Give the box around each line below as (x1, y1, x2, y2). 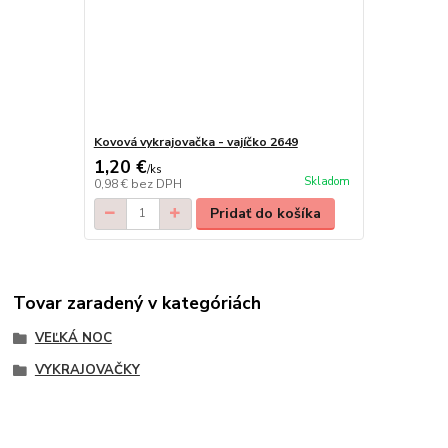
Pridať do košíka (210, 203, 322, 223)
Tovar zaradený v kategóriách (13, 291, 262, 316)
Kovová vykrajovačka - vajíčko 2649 (93, 133, 298, 150)
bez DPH (130, 175, 182, 192)
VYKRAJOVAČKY (34, 361, 140, 380)
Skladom (303, 174, 350, 190)
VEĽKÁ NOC (34, 329, 112, 348)
